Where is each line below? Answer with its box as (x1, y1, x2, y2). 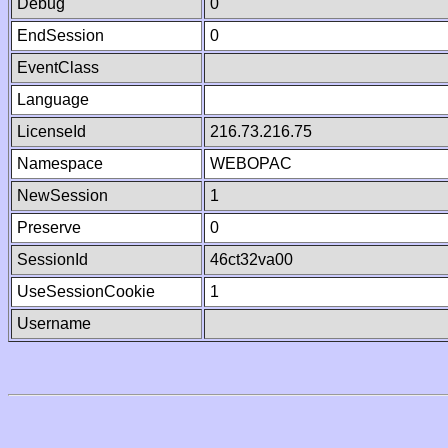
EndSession (17, 27, 104, 44)
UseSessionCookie (17, 283, 155, 300)
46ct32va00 (210, 251, 293, 268)
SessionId (17, 251, 88, 268)
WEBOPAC (210, 155, 292, 172)
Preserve (17, 219, 81, 236)
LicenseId (17, 123, 86, 140)
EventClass (17, 59, 99, 76)
